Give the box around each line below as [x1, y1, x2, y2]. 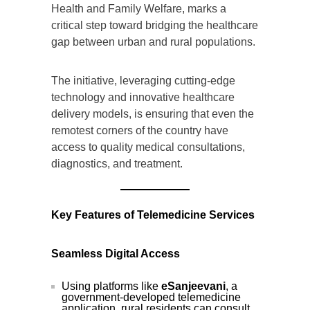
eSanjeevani [161, 280, 226, 292]
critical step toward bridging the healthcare [51, 19, 258, 31]
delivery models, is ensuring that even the [51, 107, 254, 120]
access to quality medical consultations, [51, 140, 245, 153]
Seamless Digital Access [51, 247, 180, 259]
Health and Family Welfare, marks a [51, 2, 226, 15]
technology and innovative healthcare [51, 91, 235, 103]
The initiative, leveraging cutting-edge [51, 74, 235, 86]
